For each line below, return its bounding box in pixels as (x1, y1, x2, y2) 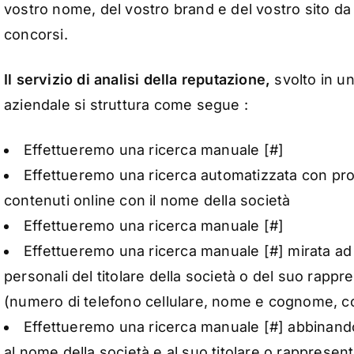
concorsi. (4, 26, 68, 43)
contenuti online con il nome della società (4, 192, 291, 209)
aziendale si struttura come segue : (4, 96, 248, 114)
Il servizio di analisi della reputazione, (4, 71, 275, 88)
